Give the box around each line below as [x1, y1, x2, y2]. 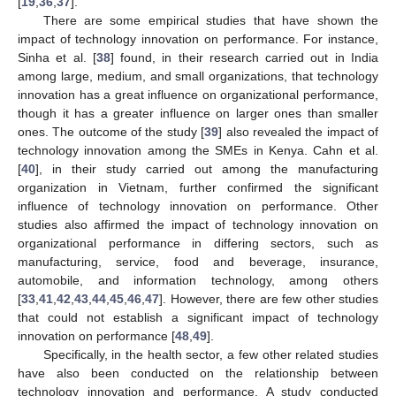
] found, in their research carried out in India [110, 49, 379, 65]
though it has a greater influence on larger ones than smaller [18, 105, 378, 120]
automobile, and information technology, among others [18, 272, 378, 287]
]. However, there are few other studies [159, 291, 378, 306]
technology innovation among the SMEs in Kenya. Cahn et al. [18, 142, 378, 157]
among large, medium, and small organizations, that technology [18, 68, 378, 83]
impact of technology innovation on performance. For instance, [18, 31, 378, 46]
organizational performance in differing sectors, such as [18, 235, 378, 250]
